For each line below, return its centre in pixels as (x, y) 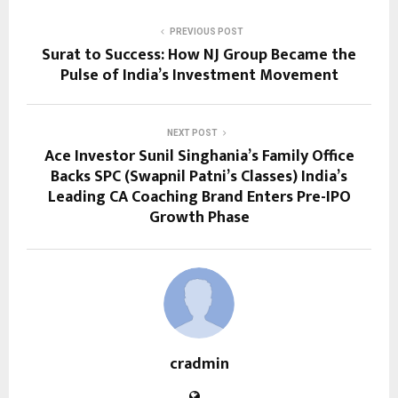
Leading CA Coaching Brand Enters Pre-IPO (199, 198)
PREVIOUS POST (206, 32)
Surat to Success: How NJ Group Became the (199, 56)
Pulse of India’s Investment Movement (199, 76)
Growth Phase (199, 218)
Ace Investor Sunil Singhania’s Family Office (199, 157)
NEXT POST (192, 133)
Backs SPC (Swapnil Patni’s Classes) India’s (199, 177)
